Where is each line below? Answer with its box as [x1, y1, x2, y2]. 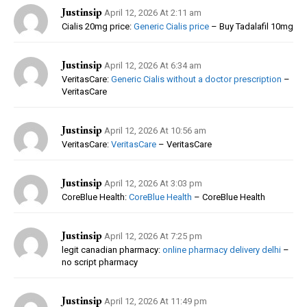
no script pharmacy [62, 256, 138, 267]
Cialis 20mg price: [62, 21, 134, 32]
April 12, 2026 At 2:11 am [104, 7, 201, 18]
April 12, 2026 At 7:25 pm [104, 230, 202, 241]
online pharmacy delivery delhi [162, 244, 281, 255]
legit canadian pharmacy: [62, 244, 162, 255]
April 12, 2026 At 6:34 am [104, 60, 201, 71]
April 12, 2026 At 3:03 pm [104, 177, 202, 188]
